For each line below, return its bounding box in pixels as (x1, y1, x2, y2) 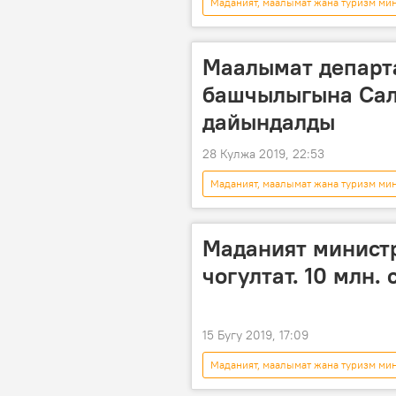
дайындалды (202, 107, 335, 137)
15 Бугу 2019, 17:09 (202, 327, 308, 344)
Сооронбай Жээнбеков (210, 22, 324, 36)
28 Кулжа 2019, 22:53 (202, 146, 324, 163)
